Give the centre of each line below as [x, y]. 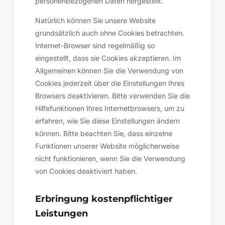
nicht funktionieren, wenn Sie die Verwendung [110, 158]
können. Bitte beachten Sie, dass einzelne [104, 133]
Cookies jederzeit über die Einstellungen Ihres [110, 83]
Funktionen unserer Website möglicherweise [107, 146]
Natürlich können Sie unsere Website [95, 20]
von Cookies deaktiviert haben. [86, 171]
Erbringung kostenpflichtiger [104, 199]
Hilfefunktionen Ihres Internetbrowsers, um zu [110, 108]
